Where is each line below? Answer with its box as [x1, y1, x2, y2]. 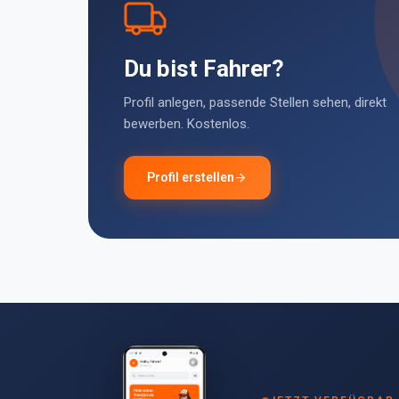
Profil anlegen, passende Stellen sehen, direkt [124, 94, 387, 110]
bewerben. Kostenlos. [124, 116, 249, 132]
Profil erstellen [147, 170, 234, 184]
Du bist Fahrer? [124, 55, 284, 82]
